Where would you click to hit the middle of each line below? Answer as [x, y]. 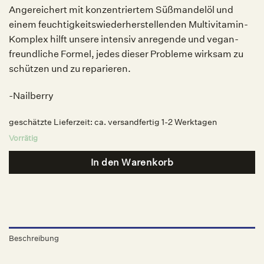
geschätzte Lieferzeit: [52, 122]
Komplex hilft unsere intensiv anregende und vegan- [124, 39]
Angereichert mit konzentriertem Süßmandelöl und [121, 10]
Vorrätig [23, 138]
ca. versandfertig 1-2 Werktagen [156, 122]
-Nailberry [31, 95]
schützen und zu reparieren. [70, 69]
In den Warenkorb [132, 162]
